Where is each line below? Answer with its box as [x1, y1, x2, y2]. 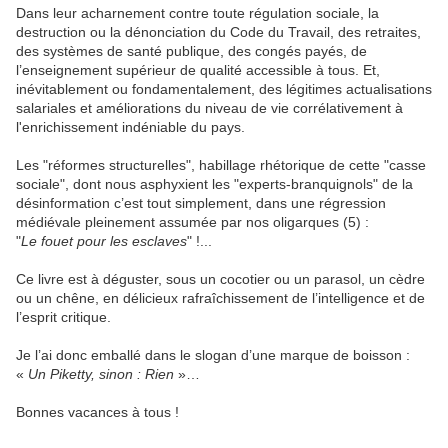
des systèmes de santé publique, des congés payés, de [16, 43, 367, 60]
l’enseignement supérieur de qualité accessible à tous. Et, [16, 62, 380, 79]
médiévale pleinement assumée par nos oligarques [16, 214, 343, 231]
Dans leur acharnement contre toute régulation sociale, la [16, 5, 379, 22]
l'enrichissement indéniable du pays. [16, 119, 245, 136]
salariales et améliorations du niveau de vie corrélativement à [16, 100, 403, 117]
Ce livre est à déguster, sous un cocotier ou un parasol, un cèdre [16, 271, 425, 288]
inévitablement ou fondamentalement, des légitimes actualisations [16, 81, 432, 98]
